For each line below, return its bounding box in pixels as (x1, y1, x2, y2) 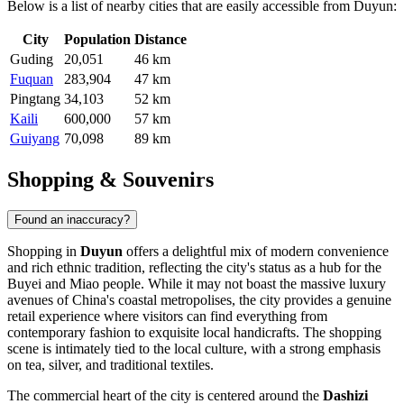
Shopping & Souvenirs (7, 168, 214, 192)
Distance (134, 32, 187, 48)
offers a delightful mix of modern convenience (123, 243, 389, 260)
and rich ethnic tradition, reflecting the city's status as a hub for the (7, 260, 381, 276)
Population (64, 32, 131, 48)
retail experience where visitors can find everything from (7, 308, 327, 325)
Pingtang (10, 91, 60, 107)
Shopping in (7, 243, 80, 260)
